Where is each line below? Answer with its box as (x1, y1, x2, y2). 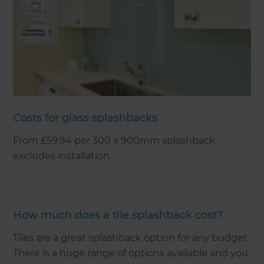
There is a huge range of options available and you (13, 247, 249, 259)
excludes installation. (13, 150, 112, 161)
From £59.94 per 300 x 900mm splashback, (13, 134, 217, 146)
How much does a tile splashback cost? (13, 208, 223, 222)
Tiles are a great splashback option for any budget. (13, 232, 250, 243)
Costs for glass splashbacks (13, 111, 158, 124)
